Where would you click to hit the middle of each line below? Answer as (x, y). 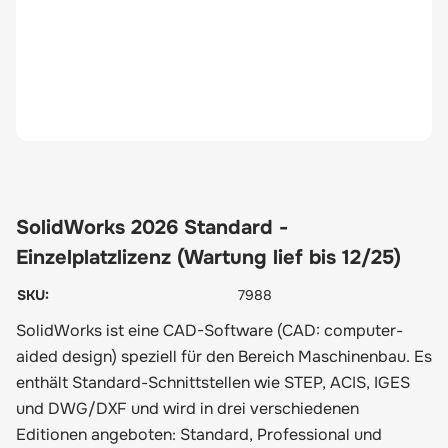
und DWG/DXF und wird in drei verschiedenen (187, 408)
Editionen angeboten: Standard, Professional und (199, 434)
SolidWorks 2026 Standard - (152, 227)
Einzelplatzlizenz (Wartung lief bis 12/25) (208, 257)
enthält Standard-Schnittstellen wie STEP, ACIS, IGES (213, 382)
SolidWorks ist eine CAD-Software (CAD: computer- (209, 330)
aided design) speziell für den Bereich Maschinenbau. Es (224, 356)
